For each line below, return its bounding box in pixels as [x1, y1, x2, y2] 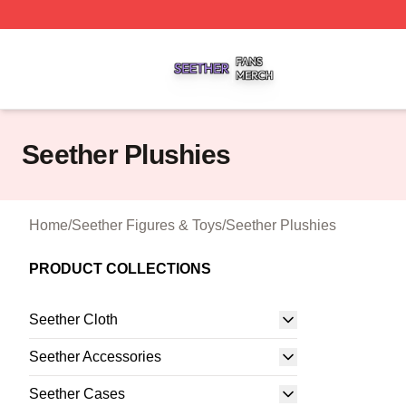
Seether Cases [29, 386, 125, 401]
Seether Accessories [29, 349, 161, 364]
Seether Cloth [29, 312, 118, 327]
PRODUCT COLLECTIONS [29, 261, 211, 276]
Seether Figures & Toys [72, 217, 222, 233]
